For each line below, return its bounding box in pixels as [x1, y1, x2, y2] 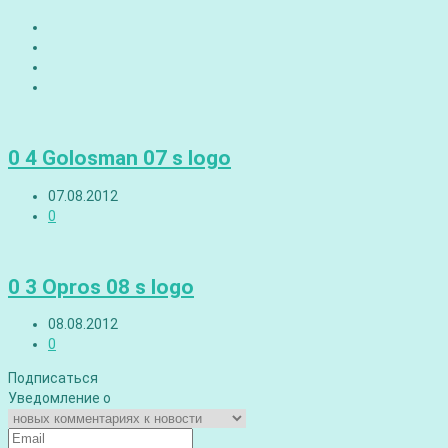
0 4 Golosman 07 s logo [8, 146, 231, 171]
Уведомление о [8, 390, 111, 407]
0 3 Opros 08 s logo [8, 274, 194, 299]
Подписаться [8, 370, 98, 387]
